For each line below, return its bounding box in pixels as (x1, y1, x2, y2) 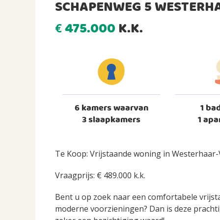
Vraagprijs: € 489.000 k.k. (55, 169, 145, 181)
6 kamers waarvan (74, 101, 148, 115)
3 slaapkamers (82, 112, 141, 127)
